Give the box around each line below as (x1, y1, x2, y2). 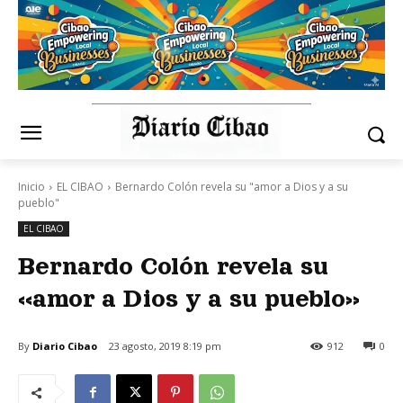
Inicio (18, 179, 45, 195)
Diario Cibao (32, 338, 97, 353)
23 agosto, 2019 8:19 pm (109, 339, 221, 354)
